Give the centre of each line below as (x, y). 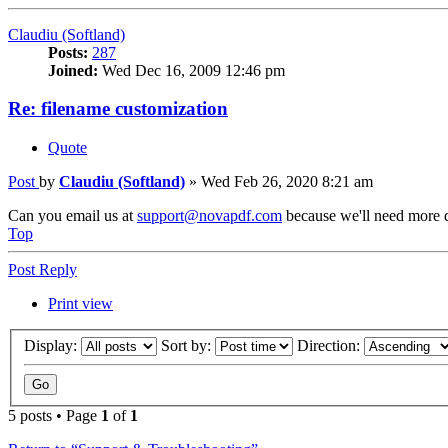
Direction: (330, 345)
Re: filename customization (118, 109)
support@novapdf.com (209, 216)
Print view (80, 304)
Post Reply (42, 270)
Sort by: (188, 345)
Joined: (73, 70)
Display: (52, 345)
